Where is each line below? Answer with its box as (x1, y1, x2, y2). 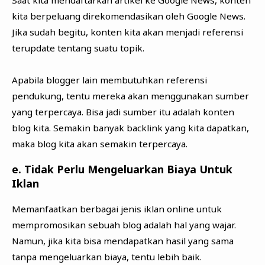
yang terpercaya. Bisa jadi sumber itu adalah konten (11, 105, 234, 118)
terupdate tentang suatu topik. (11, 41, 144, 54)
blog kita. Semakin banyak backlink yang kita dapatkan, (11, 121, 249, 134)
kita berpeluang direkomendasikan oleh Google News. (11, 9, 245, 22)
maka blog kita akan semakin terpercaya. (11, 137, 188, 150)
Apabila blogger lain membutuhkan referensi (11, 73, 207, 86)
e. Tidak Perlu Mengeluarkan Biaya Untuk (11, 162, 232, 177)
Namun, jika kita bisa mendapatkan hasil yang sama (11, 235, 234, 247)
